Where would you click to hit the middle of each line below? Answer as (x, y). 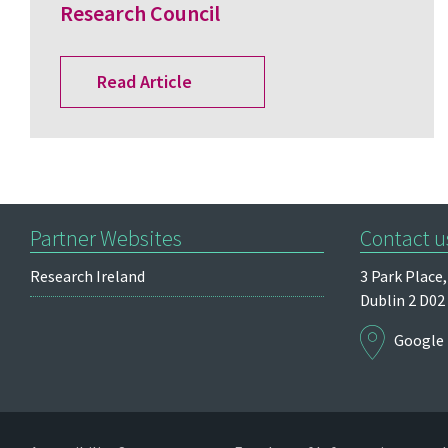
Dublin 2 (389, 299)
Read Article (144, 82)
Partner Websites (106, 237)
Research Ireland (87, 275)
